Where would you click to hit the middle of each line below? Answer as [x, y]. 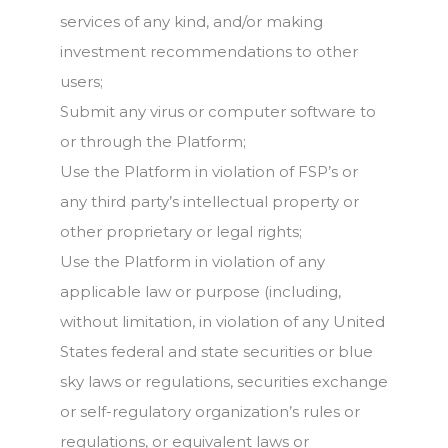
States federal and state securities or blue [216, 351]
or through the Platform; [153, 141]
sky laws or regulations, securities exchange [224, 381]
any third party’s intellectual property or [209, 201]
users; [81, 81]
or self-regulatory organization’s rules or [210, 411]
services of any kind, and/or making [191, 21]
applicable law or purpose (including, [200, 291]
